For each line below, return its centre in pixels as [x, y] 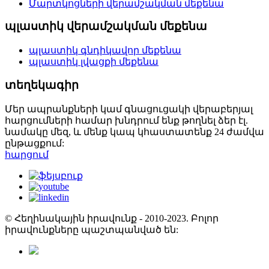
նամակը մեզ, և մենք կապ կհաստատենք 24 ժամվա [134, 131]
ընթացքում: [35, 143]
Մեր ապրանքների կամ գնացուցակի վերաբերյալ [129, 109]
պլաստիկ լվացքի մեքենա [94, 62]
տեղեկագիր [42, 85]
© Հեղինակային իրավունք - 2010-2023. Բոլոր [112, 218]
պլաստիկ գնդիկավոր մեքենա [105, 50]
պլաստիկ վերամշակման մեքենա [106, 26]
